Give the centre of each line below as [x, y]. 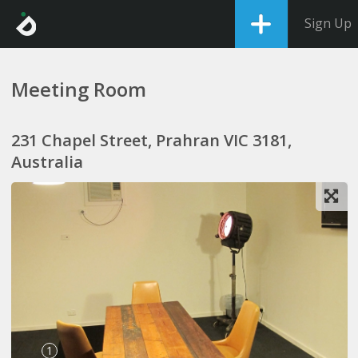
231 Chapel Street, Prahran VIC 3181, [151, 140]
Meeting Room [78, 89]
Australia [47, 162]
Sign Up [328, 23]
